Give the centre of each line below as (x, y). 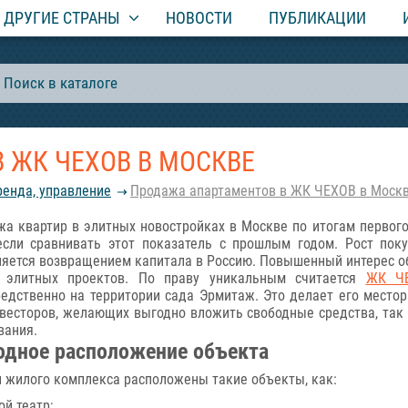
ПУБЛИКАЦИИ (317, 18)
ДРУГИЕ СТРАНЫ (62, 18)
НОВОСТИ (199, 18)
